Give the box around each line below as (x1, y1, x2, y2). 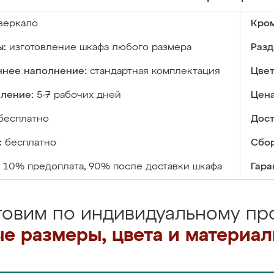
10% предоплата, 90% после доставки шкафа (3, 162, 222, 172)
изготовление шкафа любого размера (9, 43, 191, 53)
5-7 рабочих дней (37, 91, 121, 100)
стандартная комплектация (90, 67, 220, 76)
